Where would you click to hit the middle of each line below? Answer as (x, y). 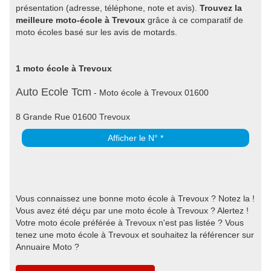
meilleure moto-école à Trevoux (80, 20)
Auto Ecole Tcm (54, 92)
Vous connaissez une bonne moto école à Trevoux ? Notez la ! (135, 198)
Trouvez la (221, 8)
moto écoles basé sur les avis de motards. (96, 32)
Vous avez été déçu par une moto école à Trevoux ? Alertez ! (132, 211)
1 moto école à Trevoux (64, 68)
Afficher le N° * (135, 138)
